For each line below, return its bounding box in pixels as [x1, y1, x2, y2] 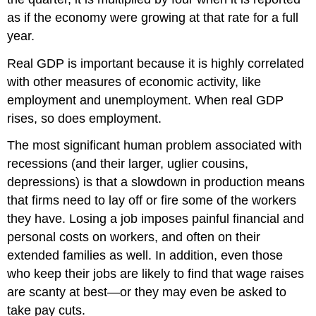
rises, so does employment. [7, 111, 162, 126]
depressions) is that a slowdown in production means [7, 175, 305, 190]
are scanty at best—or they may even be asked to [7, 285, 287, 300]
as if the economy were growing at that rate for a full [7, 10, 299, 25]
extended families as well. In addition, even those [7, 248, 284, 263]
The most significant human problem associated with [7, 138, 303, 153]
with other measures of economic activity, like [7, 74, 262, 89]
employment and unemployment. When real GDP [7, 92, 284, 107]
